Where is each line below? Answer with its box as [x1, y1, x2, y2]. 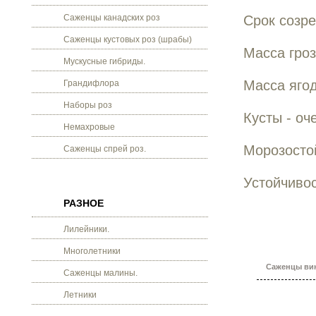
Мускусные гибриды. [63, 56, 145, 66]
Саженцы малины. [63, 268, 138, 278]
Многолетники [63, 246, 121, 256]
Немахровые [63, 122, 115, 132]
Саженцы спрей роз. [63, 144, 146, 154]
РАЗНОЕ [63, 197, 104, 209]
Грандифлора [63, 78, 119, 88]
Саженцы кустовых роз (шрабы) [63, 35, 192, 44]
